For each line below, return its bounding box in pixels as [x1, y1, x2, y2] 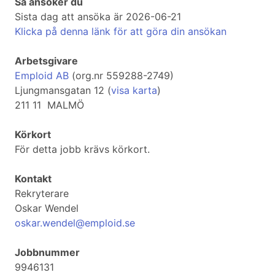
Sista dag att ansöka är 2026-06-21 [15, 10, 181, 23]
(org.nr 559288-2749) [69, 69, 174, 82]
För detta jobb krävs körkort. [15, 143, 150, 156]
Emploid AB [15, 69, 69, 82]
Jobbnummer [15, 246, 80, 259]
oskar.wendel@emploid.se [15, 217, 135, 230]
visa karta [111, 84, 157, 97]
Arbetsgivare [15, 55, 78, 68]
